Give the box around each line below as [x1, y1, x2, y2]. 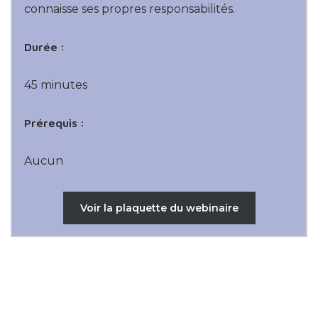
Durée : [23, 40, 65, 53]
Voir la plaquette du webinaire [79, 201, 238, 214]
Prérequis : [23, 116, 84, 129]
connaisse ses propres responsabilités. [23, 1, 238, 16]
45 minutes [23, 77, 87, 92]
